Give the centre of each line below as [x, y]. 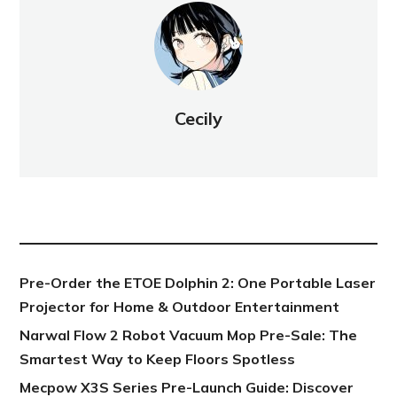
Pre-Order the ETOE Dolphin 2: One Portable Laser [198, 283]
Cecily [198, 119]
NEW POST [57, 215]
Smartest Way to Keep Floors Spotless [158, 359]
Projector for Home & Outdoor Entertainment [180, 307]
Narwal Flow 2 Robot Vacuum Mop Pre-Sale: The [189, 335]
